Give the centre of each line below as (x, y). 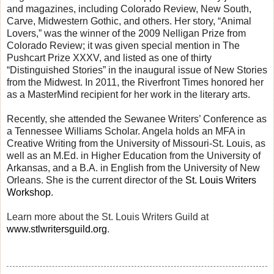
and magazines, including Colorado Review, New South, (129, 9)
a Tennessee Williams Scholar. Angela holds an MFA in (126, 131)
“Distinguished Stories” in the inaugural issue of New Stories (137, 70)
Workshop (29, 192)
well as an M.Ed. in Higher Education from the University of (134, 155)
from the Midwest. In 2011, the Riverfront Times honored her (135, 82)
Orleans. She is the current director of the (96, 180)
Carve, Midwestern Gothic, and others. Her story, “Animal (129, 21)
